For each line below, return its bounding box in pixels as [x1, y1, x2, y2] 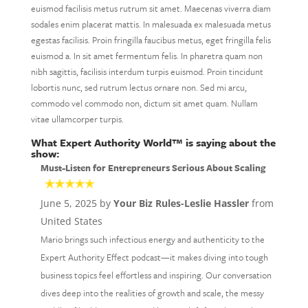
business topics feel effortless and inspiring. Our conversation [40, 268, 272, 282]
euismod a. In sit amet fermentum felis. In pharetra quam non [30, 49, 263, 63]
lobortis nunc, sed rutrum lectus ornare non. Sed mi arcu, [30, 80, 247, 94]
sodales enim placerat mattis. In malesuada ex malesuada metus [30, 17, 271, 31]
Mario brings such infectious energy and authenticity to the [40, 232, 265, 246]
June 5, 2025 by [40, 197, 113, 210]
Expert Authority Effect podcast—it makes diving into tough [40, 250, 268, 264]
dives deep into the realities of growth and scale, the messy [40, 286, 264, 300]
